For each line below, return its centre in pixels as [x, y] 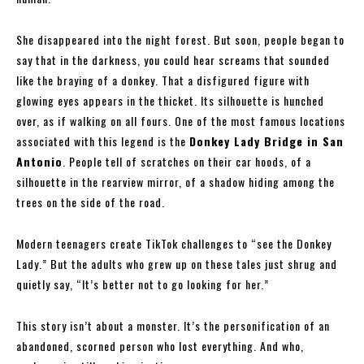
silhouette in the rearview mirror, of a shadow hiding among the [175, 181]
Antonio [39, 161]
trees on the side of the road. [91, 201]
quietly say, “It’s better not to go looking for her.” [143, 284]
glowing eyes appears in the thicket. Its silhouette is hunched [170, 100]
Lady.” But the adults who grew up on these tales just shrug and [177, 263]
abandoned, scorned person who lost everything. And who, [160, 345]
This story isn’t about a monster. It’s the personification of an [173, 325]
